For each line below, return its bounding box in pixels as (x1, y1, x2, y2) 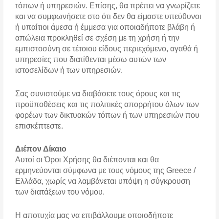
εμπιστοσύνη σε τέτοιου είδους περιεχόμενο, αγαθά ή (15, 44, 198, 53)
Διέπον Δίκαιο (15, 145, 67, 153)
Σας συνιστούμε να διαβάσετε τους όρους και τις (15, 89, 181, 98)
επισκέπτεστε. (15, 121, 64, 130)
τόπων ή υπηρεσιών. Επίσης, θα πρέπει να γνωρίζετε (15, 1, 200, 10)
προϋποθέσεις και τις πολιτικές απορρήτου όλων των (15, 100, 199, 109)
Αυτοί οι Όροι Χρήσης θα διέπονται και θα (15, 155, 159, 164)
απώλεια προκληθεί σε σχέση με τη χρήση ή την (15, 33, 180, 42)
